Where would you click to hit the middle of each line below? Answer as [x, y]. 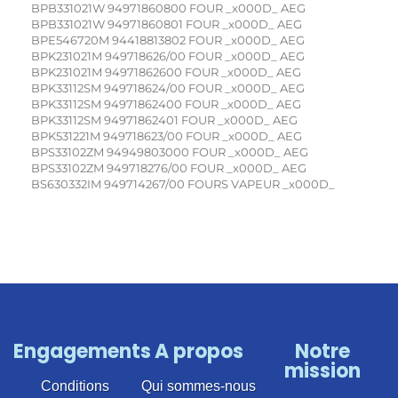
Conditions [76, 386]
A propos [199, 352]
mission [323, 371]
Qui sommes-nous [199, 386]
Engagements [82, 352]
